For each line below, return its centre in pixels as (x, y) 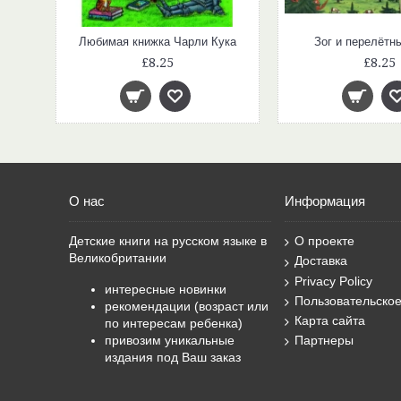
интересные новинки (166, 289)
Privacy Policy (333, 281)
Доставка (321, 261)
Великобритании (118, 258)
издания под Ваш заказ (175, 357)
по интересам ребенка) (174, 323)
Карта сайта (330, 321)
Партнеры (324, 341)
